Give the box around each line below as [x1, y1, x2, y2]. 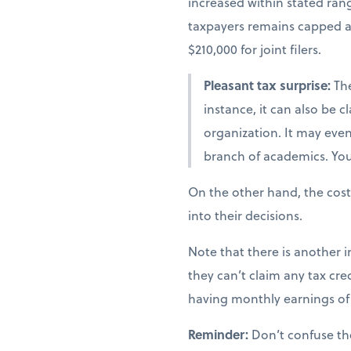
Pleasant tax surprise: [204, 75, 334, 94]
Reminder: [188, 324, 251, 343]
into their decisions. [188, 205, 302, 224]
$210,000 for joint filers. [188, 39, 321, 58]
